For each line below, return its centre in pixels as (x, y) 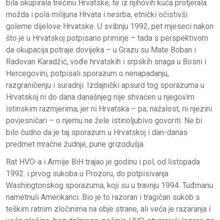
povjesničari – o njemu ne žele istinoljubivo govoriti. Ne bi (104, 121)
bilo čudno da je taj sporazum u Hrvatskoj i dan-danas (97, 133)
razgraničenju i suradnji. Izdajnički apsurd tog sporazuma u (105, 85)
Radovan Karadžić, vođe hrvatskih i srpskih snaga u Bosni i (106, 62)
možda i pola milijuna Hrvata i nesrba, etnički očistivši (97, 15)
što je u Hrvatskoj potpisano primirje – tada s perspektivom (107, 38)
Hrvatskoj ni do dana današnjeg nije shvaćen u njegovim (100, 97)
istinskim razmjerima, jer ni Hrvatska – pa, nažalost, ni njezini (109, 109)
